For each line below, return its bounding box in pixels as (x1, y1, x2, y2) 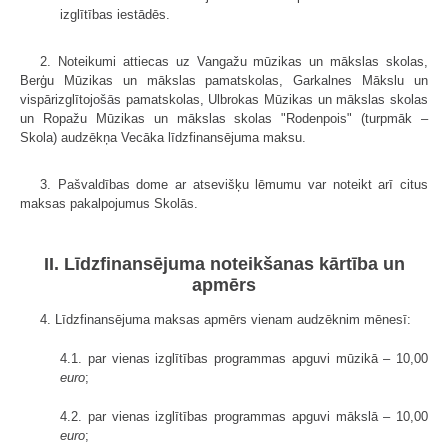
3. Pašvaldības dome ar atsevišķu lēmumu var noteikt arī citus (40, 176, 428, 192)
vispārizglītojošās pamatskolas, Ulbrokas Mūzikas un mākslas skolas (20, 91, 428, 107)
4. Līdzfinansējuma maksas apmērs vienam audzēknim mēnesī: (40, 311, 411, 327)
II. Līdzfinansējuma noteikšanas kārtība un (43, 253, 405, 274)
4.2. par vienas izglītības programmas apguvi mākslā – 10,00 (60, 408, 428, 424)
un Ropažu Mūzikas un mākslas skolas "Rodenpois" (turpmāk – (20, 110, 428, 126)
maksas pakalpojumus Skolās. (20, 195, 198, 211)
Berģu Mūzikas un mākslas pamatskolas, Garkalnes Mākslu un (20, 72, 428, 88)
